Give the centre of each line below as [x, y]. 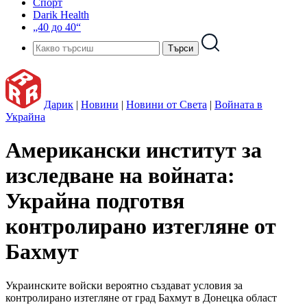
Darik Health [61, 15]
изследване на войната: [120, 176]
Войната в [238, 105]
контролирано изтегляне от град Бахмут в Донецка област [141, 297]
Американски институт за [134, 150]
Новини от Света [167, 105]
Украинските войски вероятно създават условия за [124, 285]
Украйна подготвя [95, 201]
